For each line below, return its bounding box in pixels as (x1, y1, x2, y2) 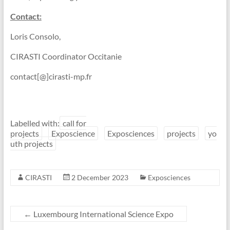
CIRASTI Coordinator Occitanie (10, 51, 122, 62)
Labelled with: (10, 118, 60, 128)
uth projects (10, 139, 53, 149)
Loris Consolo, (10, 31, 61, 42)
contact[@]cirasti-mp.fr (10, 71, 92, 82)
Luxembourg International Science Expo (31, 209, 174, 219)
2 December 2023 (71, 173, 128, 182)
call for (62, 118, 86, 128)
